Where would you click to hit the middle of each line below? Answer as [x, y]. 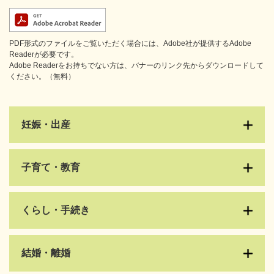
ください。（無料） [42, 77]
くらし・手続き [56, 210]
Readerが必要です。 [44, 55]
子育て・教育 [51, 168]
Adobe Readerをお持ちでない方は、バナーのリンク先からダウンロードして [136, 66]
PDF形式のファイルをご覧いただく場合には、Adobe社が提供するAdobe [130, 44]
